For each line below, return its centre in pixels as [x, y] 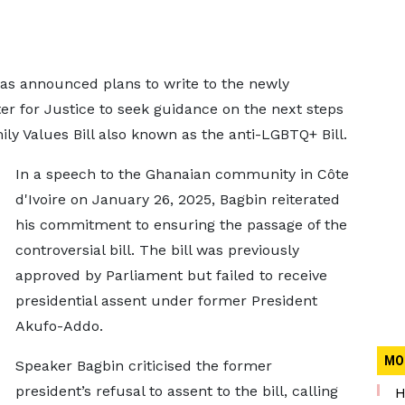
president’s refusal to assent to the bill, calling [176, 391]
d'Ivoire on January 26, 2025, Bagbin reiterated [177, 199]
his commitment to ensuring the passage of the [181, 225]
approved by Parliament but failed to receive [171, 275]
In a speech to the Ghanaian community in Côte [182, 174]
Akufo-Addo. [59, 326]
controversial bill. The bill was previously [157, 250]
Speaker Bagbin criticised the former [143, 366]
